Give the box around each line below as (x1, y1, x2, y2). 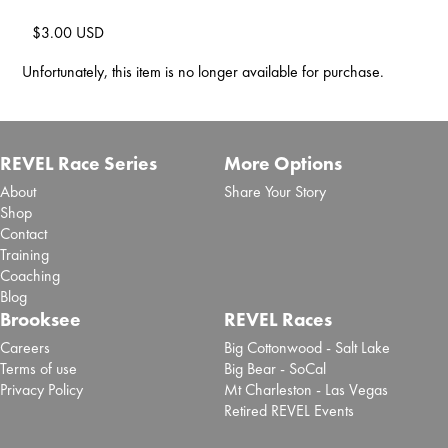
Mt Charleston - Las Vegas (223, 378, 388, 400)
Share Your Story (223, 180, 326, 202)
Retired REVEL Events (223, 399, 354, 421)
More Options (223, 150, 342, 176)
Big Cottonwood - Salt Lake (223, 336, 390, 358)
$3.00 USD (32, 22, 105, 44)
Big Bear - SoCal (223, 357, 326, 379)
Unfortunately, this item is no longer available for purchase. (22, 61, 385, 83)
